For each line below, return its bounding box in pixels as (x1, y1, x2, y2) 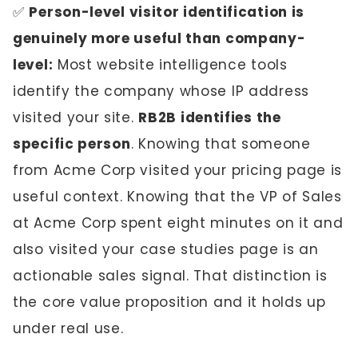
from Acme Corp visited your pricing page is (13, 161, 343, 180)
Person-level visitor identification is (29, 2, 305, 22)
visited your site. (13, 108, 139, 127)
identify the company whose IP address (13, 82, 309, 101)
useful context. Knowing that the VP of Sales (13, 187, 342, 206)
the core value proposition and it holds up (13, 292, 326, 312)
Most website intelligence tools (53, 55, 288, 74)
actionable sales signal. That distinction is (13, 266, 328, 285)
